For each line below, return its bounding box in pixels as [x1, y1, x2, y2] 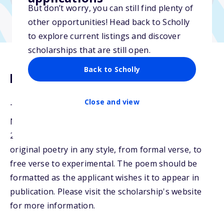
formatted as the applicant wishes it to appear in [10, 172, 199, 183]
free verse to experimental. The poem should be [10, 158, 197, 169]
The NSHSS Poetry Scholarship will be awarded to [10, 102, 203, 113]
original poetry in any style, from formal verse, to [10, 144, 202, 155]
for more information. [10, 200, 95, 211]
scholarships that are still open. [28, 44, 150, 55]
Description [10, 72, 87, 86]
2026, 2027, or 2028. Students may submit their [10, 130, 192, 141]
